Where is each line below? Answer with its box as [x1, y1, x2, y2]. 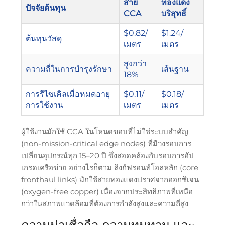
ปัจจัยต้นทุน [25, 3, 66, 13]
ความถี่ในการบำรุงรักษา [25, 64, 112, 74]
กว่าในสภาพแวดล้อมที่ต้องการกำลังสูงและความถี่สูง [21, 198, 188, 208]
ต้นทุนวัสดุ [25, 33, 62, 43]
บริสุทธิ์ [161, 8, 186, 18]
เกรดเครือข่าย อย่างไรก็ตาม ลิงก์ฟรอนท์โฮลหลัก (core [21, 162, 198, 172]
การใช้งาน [25, 100, 63, 110]
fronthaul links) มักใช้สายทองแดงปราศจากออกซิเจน [21, 174, 199, 184]
